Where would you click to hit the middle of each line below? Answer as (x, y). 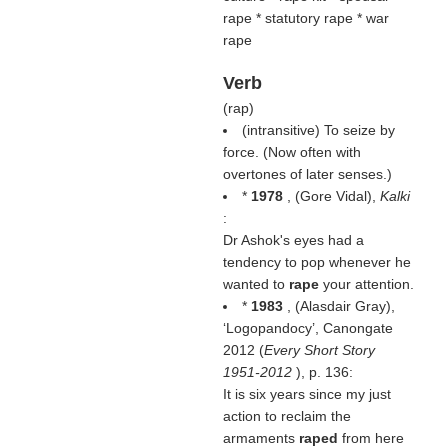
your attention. (368, 284)
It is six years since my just (306, 394)
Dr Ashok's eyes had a (293, 240)
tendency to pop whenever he (316, 262)
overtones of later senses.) (307, 174)
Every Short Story (319, 350)
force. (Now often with (291, 152)
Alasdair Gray (342, 306)
